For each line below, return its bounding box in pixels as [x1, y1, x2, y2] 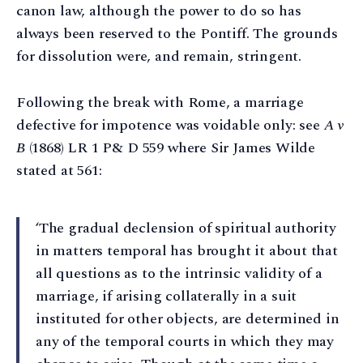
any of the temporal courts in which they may [36, 330, 335, 352]
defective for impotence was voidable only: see [16, 113, 324, 136]
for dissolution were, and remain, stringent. [16, 45, 302, 67]
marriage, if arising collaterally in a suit [36, 284, 297, 307]
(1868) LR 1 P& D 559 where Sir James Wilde [24, 136, 316, 159]
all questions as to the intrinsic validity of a [36, 262, 322, 284]
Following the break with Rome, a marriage [16, 91, 304, 113]
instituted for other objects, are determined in [36, 307, 340, 330]
